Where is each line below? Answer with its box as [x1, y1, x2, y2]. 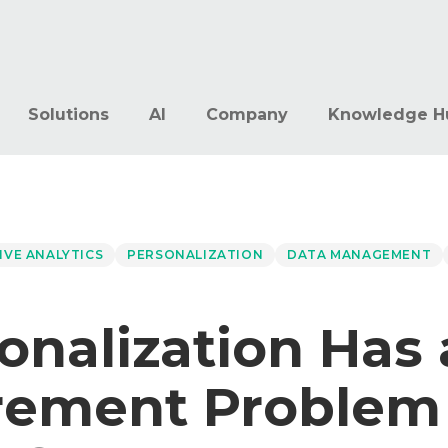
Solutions [28, 105, 109, 124]
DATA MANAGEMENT [287, 247, 432, 262]
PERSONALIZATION [127, 247, 264, 262]
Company [206, 105, 288, 124]
